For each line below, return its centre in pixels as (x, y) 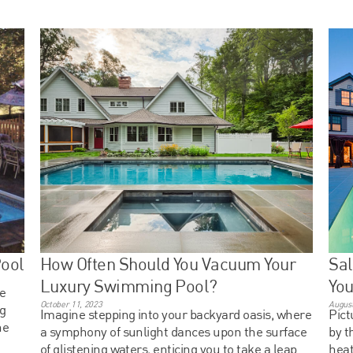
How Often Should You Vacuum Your (168, 263)
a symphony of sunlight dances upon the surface (173, 331)
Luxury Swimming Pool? (128, 285)
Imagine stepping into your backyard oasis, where (176, 314)
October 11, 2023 (71, 304)
